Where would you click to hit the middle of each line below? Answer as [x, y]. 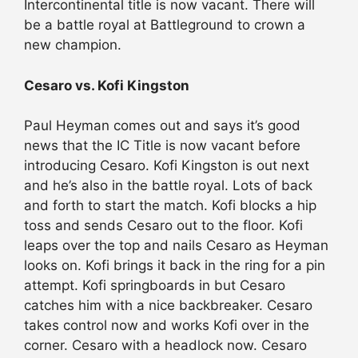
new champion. [73, 45]
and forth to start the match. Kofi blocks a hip [170, 206]
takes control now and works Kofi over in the [167, 326]
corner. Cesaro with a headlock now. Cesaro [165, 346]
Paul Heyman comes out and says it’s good [162, 126]
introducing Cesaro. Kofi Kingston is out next [167, 166]
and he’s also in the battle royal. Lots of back [168, 186]
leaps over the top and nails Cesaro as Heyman [176, 246]
